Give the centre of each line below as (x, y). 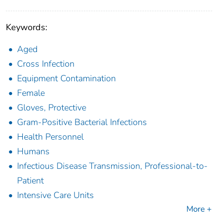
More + (199, 209)
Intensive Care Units (55, 195)
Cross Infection (46, 64)
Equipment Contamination (66, 79)
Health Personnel (50, 137)
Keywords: (27, 27)
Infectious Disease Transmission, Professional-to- (112, 166)
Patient (30, 181)
